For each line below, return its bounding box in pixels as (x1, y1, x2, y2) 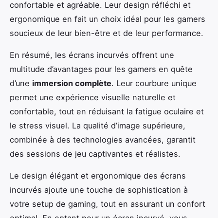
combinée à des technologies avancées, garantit (10, 134, 196, 145)
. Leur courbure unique (111, 78, 197, 88)
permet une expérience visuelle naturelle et (10, 92, 176, 102)
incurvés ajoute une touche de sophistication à (10, 184, 188, 195)
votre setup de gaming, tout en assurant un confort (10, 199, 205, 209)
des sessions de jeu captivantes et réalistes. (10, 148, 181, 159)
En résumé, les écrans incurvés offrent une (10, 50, 174, 60)
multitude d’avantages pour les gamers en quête (10, 64, 193, 74)
